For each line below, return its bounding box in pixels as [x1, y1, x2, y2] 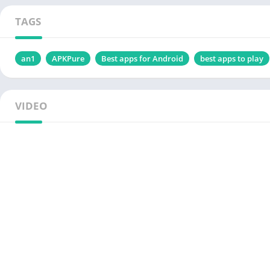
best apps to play [200, 53, 263, 64]
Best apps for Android [101, 53, 183, 64]
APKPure [52, 53, 84, 64]
